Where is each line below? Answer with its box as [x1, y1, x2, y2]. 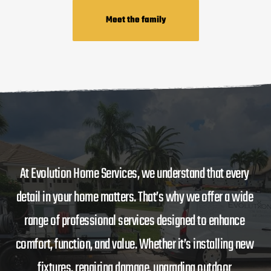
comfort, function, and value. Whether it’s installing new [15, 233, 253, 256]
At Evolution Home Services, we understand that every [19, 162, 249, 185]
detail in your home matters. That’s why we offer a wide [16, 186, 253, 209]
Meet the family [105, 13, 166, 27]
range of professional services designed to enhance [24, 209, 245, 232]
